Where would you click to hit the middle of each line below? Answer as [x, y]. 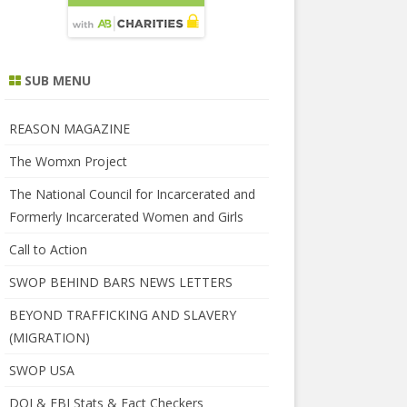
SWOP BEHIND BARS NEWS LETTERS [120, 283]
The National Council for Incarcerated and [132, 194]
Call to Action [48, 250]
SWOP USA [41, 371]
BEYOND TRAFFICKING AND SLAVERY [122, 315]
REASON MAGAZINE [69, 129]
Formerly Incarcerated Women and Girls [126, 217]
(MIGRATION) [49, 338]
